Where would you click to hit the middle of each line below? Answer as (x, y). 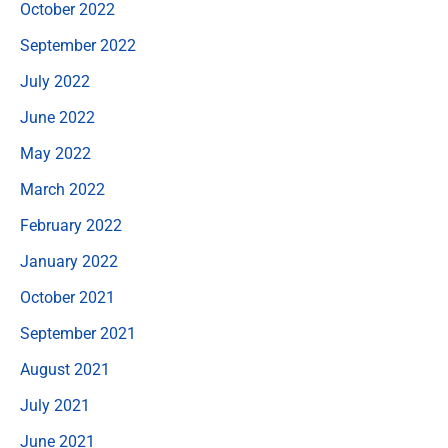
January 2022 (69, 262)
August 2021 (65, 370)
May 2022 (55, 154)
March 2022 (62, 190)
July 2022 (55, 82)
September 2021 (78, 334)
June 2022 (57, 118)
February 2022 (71, 226)
